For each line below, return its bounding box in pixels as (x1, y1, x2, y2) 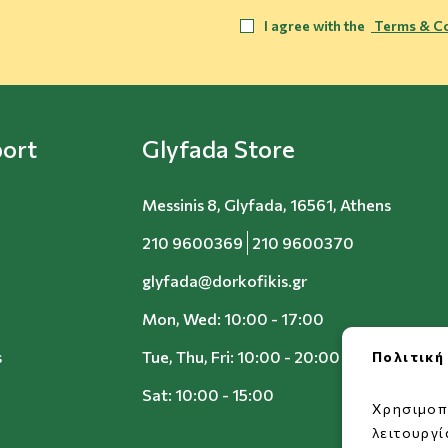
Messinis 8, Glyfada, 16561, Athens (142, 195, 391, 214)
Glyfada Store (142, 134, 295, 163)
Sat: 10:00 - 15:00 (142, 385, 274, 404)
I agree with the (264, 17, 371, 34)
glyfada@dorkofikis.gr (142, 271, 307, 290)
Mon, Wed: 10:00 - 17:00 (142, 309, 324, 328)
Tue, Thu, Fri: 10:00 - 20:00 (142, 347, 340, 366)
